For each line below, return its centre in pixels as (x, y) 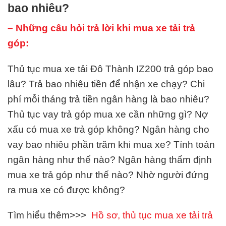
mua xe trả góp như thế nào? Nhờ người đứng (108, 175)
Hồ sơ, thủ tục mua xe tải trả (152, 215)
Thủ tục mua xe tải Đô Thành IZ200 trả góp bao (110, 69)
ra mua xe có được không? (66, 190)
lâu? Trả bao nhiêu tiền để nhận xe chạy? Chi (106, 84)
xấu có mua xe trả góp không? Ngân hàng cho (108, 129)
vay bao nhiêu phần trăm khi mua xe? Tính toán (111, 144)
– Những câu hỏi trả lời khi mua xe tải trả (101, 28)
